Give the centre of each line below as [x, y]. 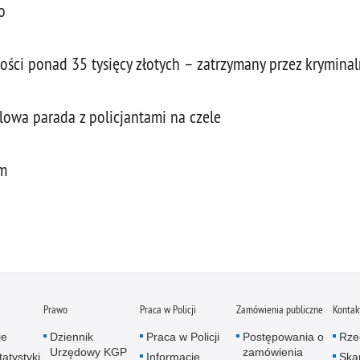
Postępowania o [283, 337]
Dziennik [72, 337]
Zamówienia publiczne [280, 309]
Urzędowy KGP [88, 352]
